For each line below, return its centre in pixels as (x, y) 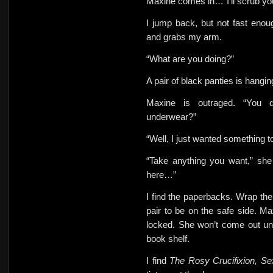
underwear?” (171, 117)
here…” (161, 175)
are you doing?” (203, 59)
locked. (161, 225)
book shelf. (168, 239)
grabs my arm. (193, 37)
